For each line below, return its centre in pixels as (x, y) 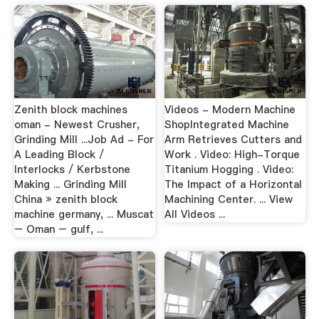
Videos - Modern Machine (230, 110)
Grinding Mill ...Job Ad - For (84, 140)
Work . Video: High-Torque (232, 155)
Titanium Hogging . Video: (229, 169)
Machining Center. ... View (229, 199)
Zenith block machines (70, 110)
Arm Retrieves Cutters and (234, 140)
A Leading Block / (59, 155)
